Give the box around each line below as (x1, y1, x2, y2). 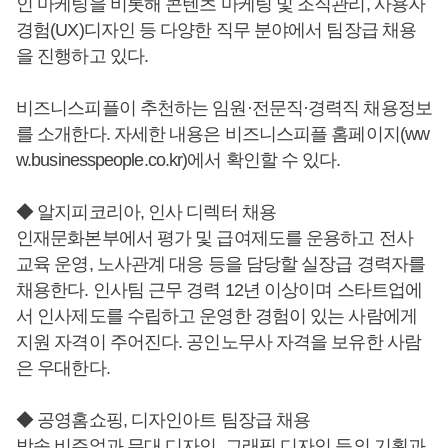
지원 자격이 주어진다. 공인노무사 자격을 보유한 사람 (16, 332, 421, 353)
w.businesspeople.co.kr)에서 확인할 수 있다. (16, 150, 341, 171)
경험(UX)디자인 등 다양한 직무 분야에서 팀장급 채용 (16, 20, 417, 41)
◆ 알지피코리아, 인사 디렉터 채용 (16, 202, 276, 223)
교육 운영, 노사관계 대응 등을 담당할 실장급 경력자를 (16, 254, 425, 275)
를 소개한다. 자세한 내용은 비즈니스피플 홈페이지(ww (16, 124, 430, 145)
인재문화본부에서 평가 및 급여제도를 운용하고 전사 (16, 228, 413, 249)
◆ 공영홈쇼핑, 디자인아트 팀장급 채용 (16, 410, 311, 431)
